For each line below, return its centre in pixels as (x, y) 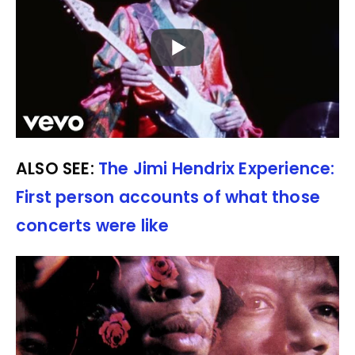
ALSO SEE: (57, 168)
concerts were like (93, 225)
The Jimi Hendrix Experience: (217, 168)
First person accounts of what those (168, 197)
